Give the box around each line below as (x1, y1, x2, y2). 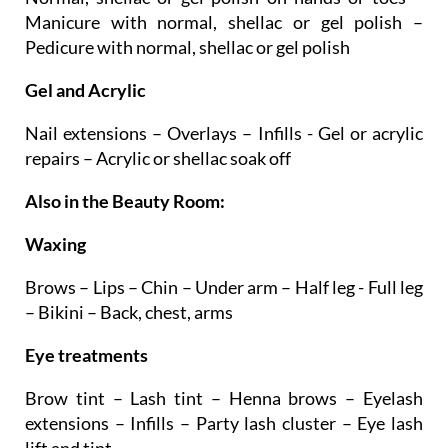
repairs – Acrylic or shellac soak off (25, 109, 291, 132)
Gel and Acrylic (25, 41, 146, 64)
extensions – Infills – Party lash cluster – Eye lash (25, 374, 423, 397)
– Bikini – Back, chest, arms (25, 263, 233, 286)
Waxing (25, 195, 86, 218)
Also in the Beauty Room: (25, 152, 225, 175)
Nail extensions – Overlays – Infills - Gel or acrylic (25, 84, 423, 107)
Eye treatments (25, 306, 148, 329)
